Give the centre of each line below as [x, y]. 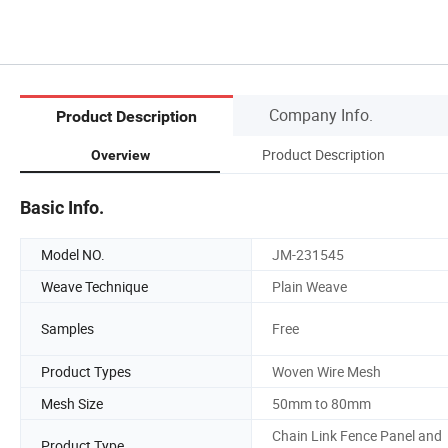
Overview [120, 154]
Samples [67, 329]
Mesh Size [72, 403]
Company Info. [321, 114]
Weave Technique [94, 286]
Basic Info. [62, 207]
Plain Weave [309, 286]
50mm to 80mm [321, 403]
